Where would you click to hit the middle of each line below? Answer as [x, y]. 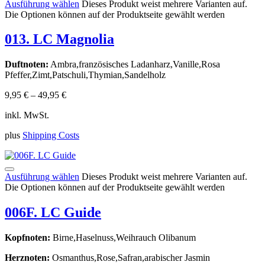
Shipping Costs [51, 135]
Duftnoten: [27, 64]
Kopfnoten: [28, 238]
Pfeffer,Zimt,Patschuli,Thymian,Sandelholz [85, 75]
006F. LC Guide [53, 213]
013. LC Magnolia [59, 39]
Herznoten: [27, 258]
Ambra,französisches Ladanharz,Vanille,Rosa [134, 64]
